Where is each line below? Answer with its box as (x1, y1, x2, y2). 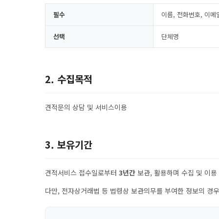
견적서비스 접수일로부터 (45, 168, 119, 177)
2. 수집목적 (45, 72, 92, 86)
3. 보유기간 (45, 137, 92, 152)
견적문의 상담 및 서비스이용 (45, 102, 127, 112)
